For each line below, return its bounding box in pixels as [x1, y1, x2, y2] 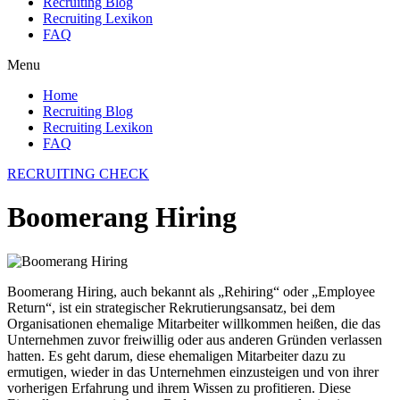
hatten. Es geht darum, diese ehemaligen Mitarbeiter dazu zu [7, 347, 346, 363]
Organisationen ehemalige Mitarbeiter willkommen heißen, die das [7, 315, 380, 331]
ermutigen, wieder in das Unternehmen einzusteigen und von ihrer [7, 363, 379, 379]
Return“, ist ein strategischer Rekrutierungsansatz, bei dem [7, 299, 335, 315]
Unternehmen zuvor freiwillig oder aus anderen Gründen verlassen [7, 331, 382, 347]
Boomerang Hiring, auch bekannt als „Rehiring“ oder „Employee [7, 283, 375, 299]
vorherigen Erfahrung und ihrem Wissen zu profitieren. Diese [7, 379, 351, 396]
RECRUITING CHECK [7, 166, 149, 181]
